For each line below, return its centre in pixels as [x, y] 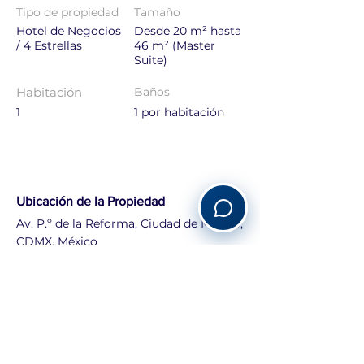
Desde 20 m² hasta [188, 31]
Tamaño [157, 12]
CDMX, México [57, 241]
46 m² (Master [175, 45]
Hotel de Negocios [69, 31]
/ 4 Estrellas [49, 45]
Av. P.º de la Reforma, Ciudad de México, [130, 223]
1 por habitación [179, 112]
